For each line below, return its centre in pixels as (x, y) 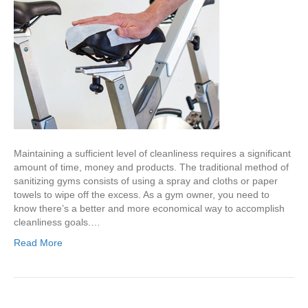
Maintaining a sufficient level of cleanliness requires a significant (152, 154)
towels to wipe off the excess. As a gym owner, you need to (142, 195)
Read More (38, 243)
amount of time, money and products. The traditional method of (151, 167)
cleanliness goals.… (57, 222)
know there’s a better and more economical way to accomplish (149, 209)
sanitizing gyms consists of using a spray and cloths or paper (146, 181)
